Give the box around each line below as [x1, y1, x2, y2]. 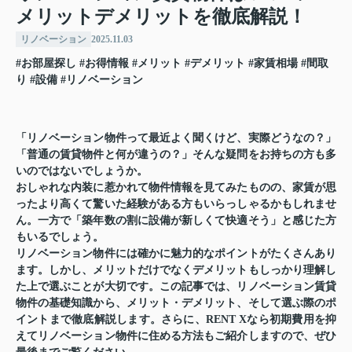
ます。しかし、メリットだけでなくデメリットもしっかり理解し [16, 264, 336, 277]
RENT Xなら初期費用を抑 [205, 313, 337, 326]
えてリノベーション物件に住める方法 [16, 330, 204, 343]
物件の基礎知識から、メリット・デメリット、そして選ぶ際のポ [16, 297, 336, 310]
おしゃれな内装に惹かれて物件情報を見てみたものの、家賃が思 [16, 181, 336, 194]
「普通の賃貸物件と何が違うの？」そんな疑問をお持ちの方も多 [16, 148, 336, 161]
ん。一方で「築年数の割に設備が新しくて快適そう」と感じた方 [16, 214, 336, 227]
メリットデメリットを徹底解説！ [16, 6, 306, 27]
